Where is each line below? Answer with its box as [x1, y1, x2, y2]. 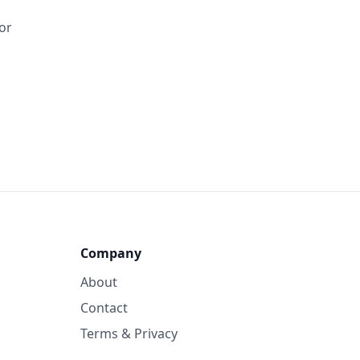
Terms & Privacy [80, 325, 178, 342]
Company [80, 244, 141, 262]
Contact [80, 299, 128, 317]
